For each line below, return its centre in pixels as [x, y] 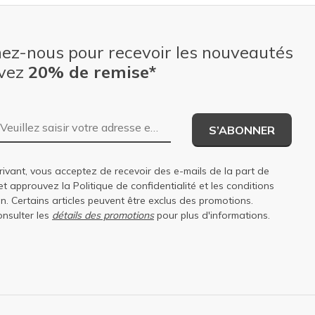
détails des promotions [103, 216]
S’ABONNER [242, 130]
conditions [250, 186]
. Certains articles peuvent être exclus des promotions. [130, 201]
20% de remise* [92, 72]
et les [211, 186]
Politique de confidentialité [135, 186]
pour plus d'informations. [212, 216]
